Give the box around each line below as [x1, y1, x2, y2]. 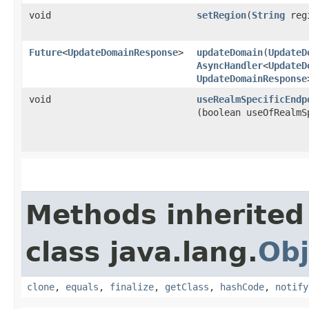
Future [29, 46, 62, 58]
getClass [165, 281, 209, 292]
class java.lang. [26, 236, 258, 268]
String [252, 9, 285, 21]
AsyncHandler [197, 59, 263, 71]
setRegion [197, 9, 246, 21]
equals [66, 281, 99, 292]
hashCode [220, 281, 264, 292]
